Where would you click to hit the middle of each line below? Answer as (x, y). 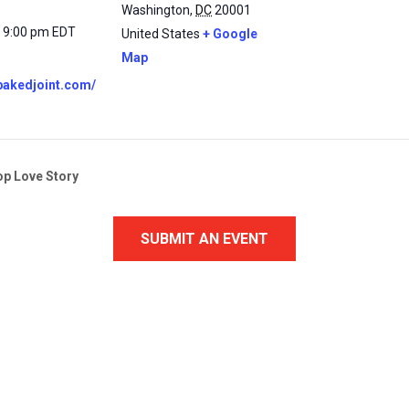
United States (161, 34)
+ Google (230, 34)
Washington (156, 10)
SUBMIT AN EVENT (204, 239)
